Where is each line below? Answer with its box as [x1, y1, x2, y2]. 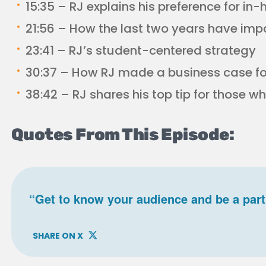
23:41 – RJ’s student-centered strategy [26, 42, 256, 59]
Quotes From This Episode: [11, 125, 234, 144]
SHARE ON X [33, 230, 83, 242]
